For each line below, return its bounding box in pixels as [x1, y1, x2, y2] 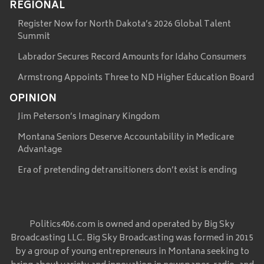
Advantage [18, 143, 62, 158]
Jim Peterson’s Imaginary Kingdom [18, 110, 160, 125]
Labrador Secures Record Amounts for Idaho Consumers [18, 49, 246, 65]
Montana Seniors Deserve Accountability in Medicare [18, 130, 234, 146]
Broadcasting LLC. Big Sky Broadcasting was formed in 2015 [10, 231, 254, 246]
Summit [18, 29, 50, 44]
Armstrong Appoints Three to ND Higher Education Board [18, 70, 254, 85]
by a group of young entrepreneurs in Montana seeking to [15, 245, 249, 260]
